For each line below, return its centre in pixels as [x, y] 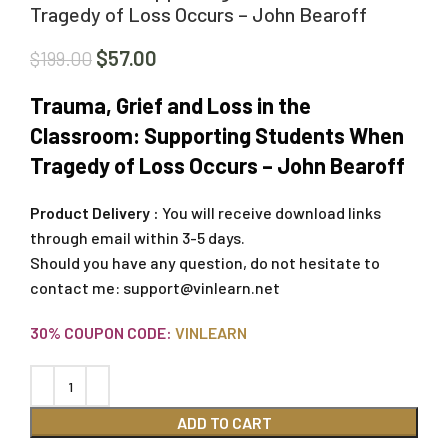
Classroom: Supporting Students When [217, 135]
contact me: [76, 288]
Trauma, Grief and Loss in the [170, 105]
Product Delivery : [96, 213]
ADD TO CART [224, 423]
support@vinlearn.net [201, 288]
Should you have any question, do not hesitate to [205, 263]
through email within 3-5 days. [137, 238]
